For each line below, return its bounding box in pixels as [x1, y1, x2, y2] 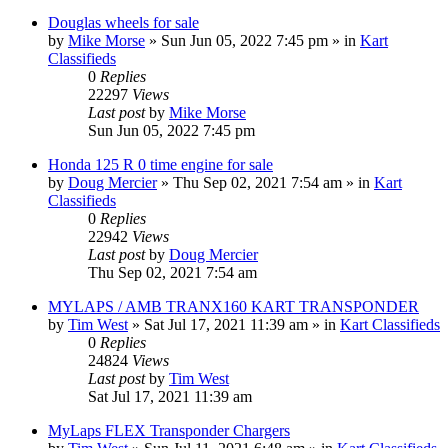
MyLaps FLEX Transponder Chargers [48, 421, 290, 439]
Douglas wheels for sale [48, 13, 199, 31]
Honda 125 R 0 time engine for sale [48, 155, 273, 173]
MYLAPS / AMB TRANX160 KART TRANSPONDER [48, 297, 419, 315]
